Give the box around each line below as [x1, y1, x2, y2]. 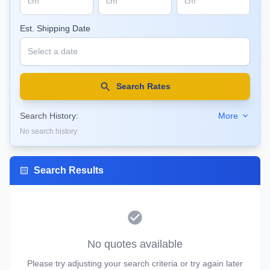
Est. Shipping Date [20, 24, 90, 33]
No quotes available [87, 238, 183, 250]
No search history [20, 127, 77, 136]
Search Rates [116, 81, 171, 91]
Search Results [34, 165, 104, 175]
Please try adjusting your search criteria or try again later [27, 259, 243, 268]
